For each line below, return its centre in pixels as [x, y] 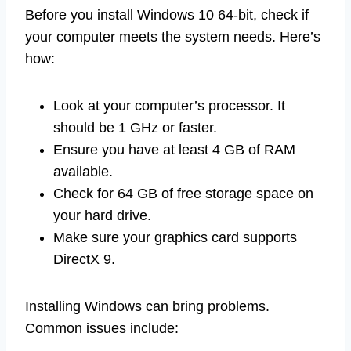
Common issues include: [102, 328]
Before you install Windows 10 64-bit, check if [167, 14]
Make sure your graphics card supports [175, 237]
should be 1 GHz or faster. [135, 127]
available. [83, 171]
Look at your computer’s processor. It [169, 105]
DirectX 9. [84, 259]
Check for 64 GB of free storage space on [183, 193]
